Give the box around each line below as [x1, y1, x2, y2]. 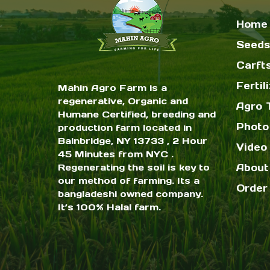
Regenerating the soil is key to [58, 162, 210, 174]
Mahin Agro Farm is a [58, 82, 167, 94]
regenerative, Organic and [58, 95, 188, 107]
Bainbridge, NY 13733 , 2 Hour [58, 135, 207, 147]
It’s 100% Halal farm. [58, 201, 161, 213]
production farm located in [58, 122, 192, 134]
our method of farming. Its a [58, 175, 199, 187]
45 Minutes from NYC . [58, 148, 174, 160]
